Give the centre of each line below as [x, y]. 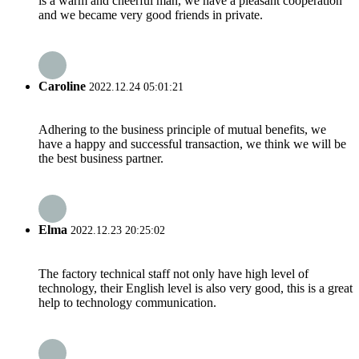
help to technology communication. [127, 302]
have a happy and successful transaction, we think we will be [192, 144]
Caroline [62, 86]
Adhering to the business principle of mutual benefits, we [182, 130]
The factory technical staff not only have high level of [173, 273]
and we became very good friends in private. [151, 14]
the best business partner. [101, 159]
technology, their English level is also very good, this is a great [196, 288]
